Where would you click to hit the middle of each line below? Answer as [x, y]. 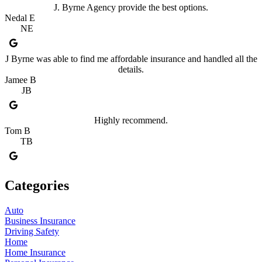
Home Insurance [35, 252]
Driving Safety [32, 231]
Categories [37, 185]
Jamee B [20, 80]
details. [131, 69]
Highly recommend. [131, 120]
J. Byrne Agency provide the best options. [131, 8]
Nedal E [20, 18]
